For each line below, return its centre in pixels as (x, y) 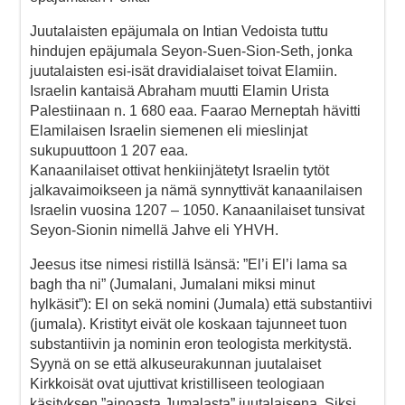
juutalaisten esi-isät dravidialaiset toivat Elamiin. (184, 71)
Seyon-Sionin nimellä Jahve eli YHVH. (154, 230)
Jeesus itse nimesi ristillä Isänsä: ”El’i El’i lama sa (188, 264)
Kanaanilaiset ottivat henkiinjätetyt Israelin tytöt (179, 170)
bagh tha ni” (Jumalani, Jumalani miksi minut (172, 284)
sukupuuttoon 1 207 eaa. (109, 150)
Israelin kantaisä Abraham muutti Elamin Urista (179, 90)
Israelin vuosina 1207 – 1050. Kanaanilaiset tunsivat (197, 210)
